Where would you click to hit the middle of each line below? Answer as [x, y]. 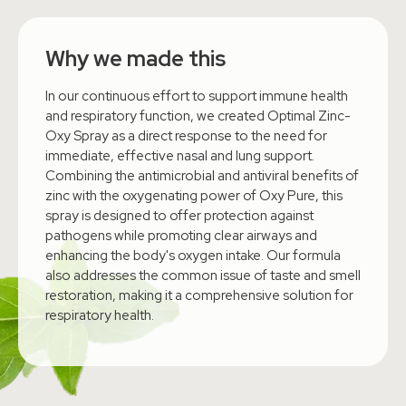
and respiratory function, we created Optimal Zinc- [198, 116]
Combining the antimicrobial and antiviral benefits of [202, 175]
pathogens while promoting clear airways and [181, 235]
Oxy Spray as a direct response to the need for [186, 135]
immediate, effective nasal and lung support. [180, 155]
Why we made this [135, 58]
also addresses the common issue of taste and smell [203, 275]
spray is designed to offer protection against [179, 215]
